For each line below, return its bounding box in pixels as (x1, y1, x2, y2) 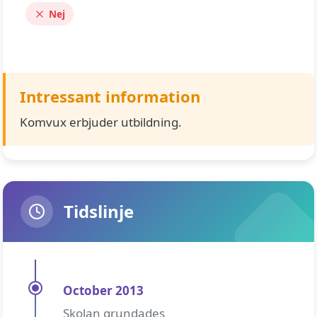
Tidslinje (64, 200, 134, 223)
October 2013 (63, 282, 144, 299)
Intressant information (20, 86, 200, 107)
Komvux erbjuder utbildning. (20, 114, 182, 130)
